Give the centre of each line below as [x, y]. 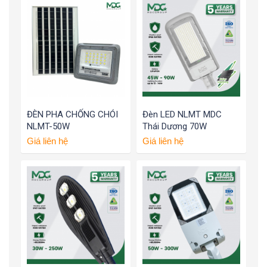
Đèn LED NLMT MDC [182, 115]
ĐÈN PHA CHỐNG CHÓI [72, 115]
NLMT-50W [48, 127]
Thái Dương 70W [175, 127]
